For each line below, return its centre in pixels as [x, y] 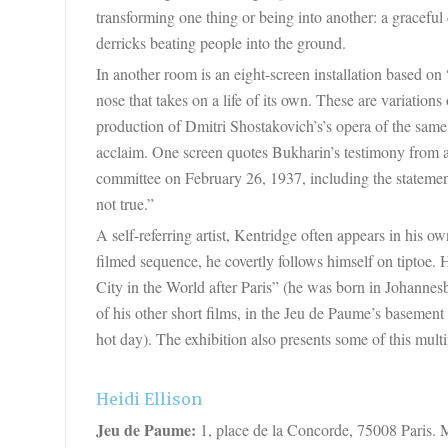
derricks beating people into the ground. [220, 42]
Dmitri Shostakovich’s [253, 125]
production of [140, 125]
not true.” [124, 203]
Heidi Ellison [148, 398]
